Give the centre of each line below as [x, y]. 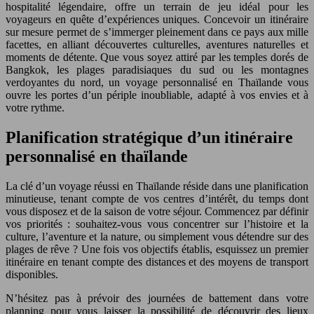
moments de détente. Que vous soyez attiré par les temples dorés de [157, 57]
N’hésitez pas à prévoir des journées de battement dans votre [157, 298]
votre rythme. [35, 107]
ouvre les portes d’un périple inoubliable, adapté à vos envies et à [157, 95]
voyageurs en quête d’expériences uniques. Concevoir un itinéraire [157, 19]
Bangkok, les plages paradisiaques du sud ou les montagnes [157, 69]
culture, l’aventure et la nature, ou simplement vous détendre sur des [157, 236]
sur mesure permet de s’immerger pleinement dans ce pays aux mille [157, 32]
